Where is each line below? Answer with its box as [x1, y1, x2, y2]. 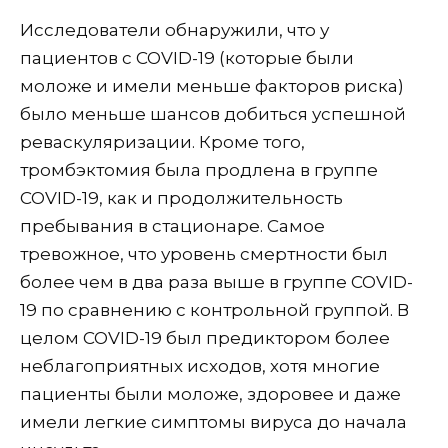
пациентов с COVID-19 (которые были [20, 48, 354, 69]
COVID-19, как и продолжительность [20, 188, 343, 209]
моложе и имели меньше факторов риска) [20, 76, 404, 97]
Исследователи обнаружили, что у [20, 20, 329, 41]
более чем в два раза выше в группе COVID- [20, 272, 413, 293]
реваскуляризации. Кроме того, [20, 132, 305, 153]
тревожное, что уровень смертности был [20, 244, 388, 265]
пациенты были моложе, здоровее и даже [20, 384, 401, 405]
